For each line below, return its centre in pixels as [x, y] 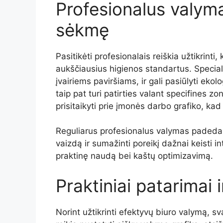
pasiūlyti [183, 81]
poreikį [147, 143]
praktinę [73, 156]
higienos [127, 68]
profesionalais [124, 56]
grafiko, [190, 106]
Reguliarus [78, 131]
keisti [203, 143]
